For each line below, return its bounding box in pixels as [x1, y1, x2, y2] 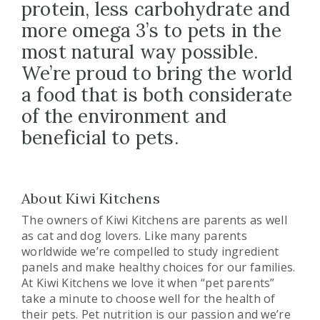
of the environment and [21, 104, 227, 129]
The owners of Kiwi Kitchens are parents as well [21, 212, 288, 229]
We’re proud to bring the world [21, 61, 293, 86]
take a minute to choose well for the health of [21, 291, 276, 307]
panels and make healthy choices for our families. [21, 259, 296, 276]
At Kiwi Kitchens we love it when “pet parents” [21, 275, 275, 291]
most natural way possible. [21, 40, 259, 64]
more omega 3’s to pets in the [21, 19, 281, 43]
